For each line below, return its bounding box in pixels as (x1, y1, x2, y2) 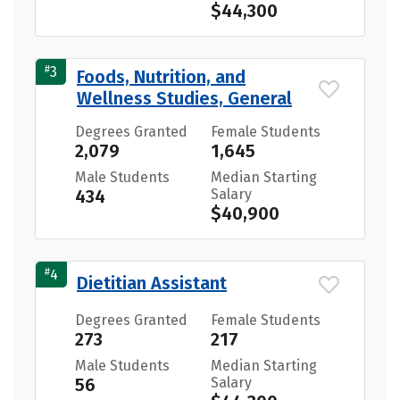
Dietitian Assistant (77, 272, 227, 295)
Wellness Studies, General (77, 87, 292, 110)
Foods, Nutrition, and (77, 66, 246, 88)
